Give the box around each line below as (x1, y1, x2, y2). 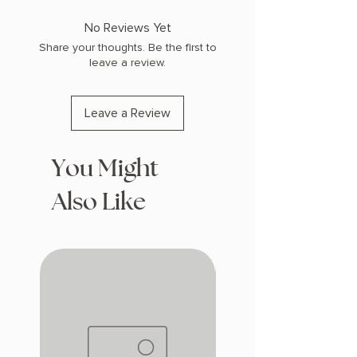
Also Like (52, 190, 146, 215)
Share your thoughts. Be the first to (38, 41, 217, 55)
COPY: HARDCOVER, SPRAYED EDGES (24, 8, 220, 22)
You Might (52, 157, 159, 182)
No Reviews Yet (84, 20, 171, 37)
